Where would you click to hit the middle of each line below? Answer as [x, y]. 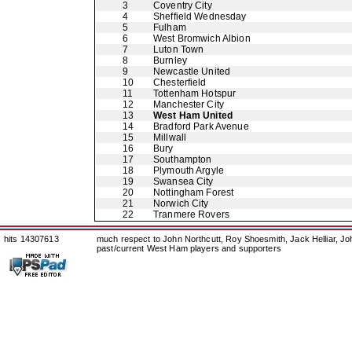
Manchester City [189, 104]
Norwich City [181, 203]
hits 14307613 [31, 239]
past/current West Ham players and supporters [189, 248]
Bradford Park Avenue [201, 126]
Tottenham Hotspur [195, 93]
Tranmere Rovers [191, 214]
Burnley [170, 60]
